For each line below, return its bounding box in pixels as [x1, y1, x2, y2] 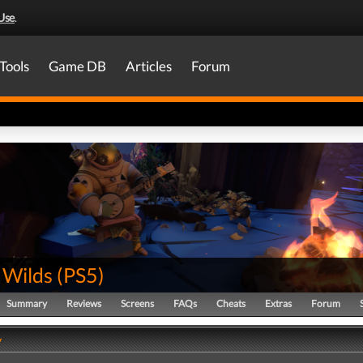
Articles [126, 58, 172, 75]
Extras [265, 297, 292, 310]
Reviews [66, 297, 101, 310]
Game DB [49, 58, 106, 75]
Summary [6, 297, 47, 310]
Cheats [216, 297, 246, 310]
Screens [121, 297, 154, 310]
